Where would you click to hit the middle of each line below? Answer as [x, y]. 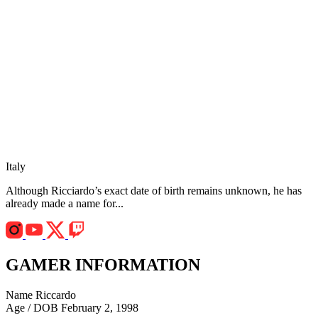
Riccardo [56, 295]
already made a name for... [65, 204]
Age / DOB [32, 308]
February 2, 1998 [100, 308]
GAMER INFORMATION [103, 265]
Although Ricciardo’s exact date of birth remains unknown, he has [154, 191]
